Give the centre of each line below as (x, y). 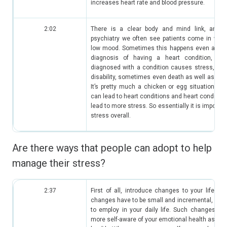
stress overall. (111, 116)
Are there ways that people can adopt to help (112, 148)
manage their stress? (59, 163)
